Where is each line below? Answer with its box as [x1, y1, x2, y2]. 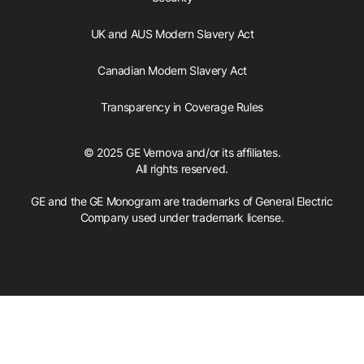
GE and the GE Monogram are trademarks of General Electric [31, 193, 333, 208]
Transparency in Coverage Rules [101, 99, 263, 114]
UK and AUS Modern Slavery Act [90, 26, 254, 41]
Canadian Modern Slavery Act [97, 63, 247, 77]
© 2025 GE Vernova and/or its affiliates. [83, 145, 281, 159]
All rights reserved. [136, 161, 228, 175]
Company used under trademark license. [80, 210, 284, 224]
